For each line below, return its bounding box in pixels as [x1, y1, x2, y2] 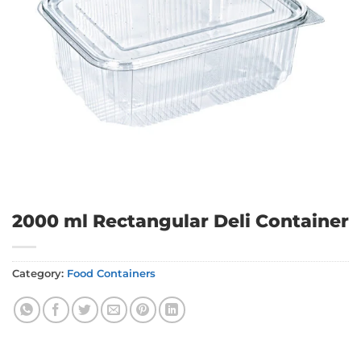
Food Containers [67, 268, 156, 280]
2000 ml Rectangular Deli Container [12, 210, 349, 232]
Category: [12, 268, 67, 280]
